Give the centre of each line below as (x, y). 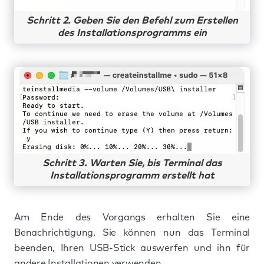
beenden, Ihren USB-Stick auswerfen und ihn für (132, 248)
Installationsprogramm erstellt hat (132, 176)
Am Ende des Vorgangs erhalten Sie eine (132, 217)
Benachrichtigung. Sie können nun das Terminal (132, 232)
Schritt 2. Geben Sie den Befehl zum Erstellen (132, 21)
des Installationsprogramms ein (132, 33)
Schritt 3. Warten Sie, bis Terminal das (132, 163)
